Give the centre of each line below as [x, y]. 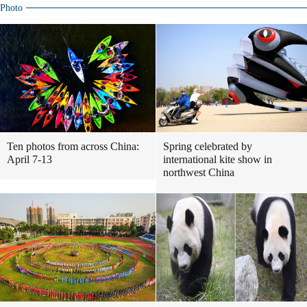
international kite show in [218, 159]
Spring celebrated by [208, 146]
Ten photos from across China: [73, 146]
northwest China [199, 172]
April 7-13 [29, 159]
